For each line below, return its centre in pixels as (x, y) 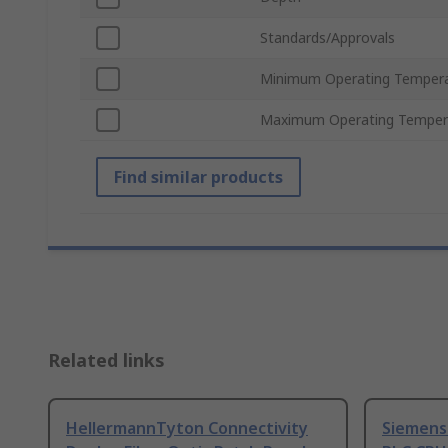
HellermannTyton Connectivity (187, 428)
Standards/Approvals (327, 38)
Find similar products (198, 177)
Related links (106, 360)
